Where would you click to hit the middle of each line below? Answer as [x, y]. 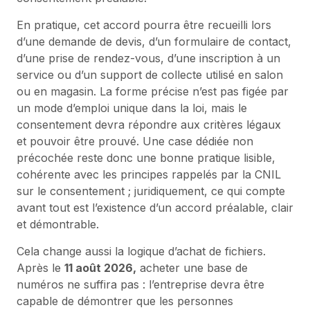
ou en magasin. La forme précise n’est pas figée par [153, 91]
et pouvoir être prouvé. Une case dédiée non [135, 141]
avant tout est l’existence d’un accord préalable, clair [155, 207]
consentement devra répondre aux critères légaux [149, 124]
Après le [40, 267]
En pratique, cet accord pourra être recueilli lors [144, 25]
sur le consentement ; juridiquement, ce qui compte [151, 191]
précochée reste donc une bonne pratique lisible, [146, 157]
